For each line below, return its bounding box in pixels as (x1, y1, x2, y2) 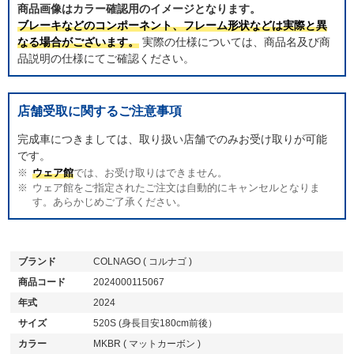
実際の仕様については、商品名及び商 (139, 35, 330, 48)
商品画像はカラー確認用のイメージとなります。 (17, 2, 261, 15)
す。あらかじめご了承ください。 (32, 196, 186, 208)
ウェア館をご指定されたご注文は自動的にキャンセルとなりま (32, 182, 321, 194)
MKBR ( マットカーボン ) (93, 337, 201, 349)
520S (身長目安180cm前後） (93, 317, 218, 329)
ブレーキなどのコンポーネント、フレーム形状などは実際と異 (17, 18, 327, 32)
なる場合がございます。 (17, 35, 139, 48)
